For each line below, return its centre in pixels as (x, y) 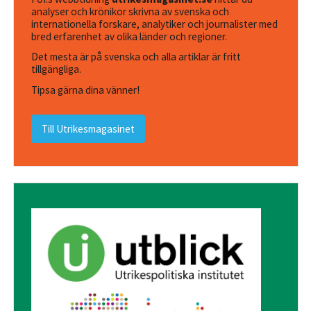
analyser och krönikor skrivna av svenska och (130, 11)
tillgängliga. (56, 69)
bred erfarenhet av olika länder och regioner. (129, 36)
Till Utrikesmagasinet (89, 128)
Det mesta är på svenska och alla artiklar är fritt (136, 57)
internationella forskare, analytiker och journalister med (154, 24)
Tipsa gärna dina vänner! (85, 90)
